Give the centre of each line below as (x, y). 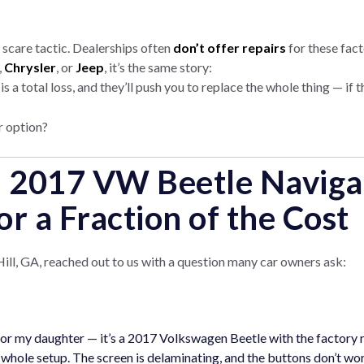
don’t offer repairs (230, 48)
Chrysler (30, 67)
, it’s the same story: (158, 67)
